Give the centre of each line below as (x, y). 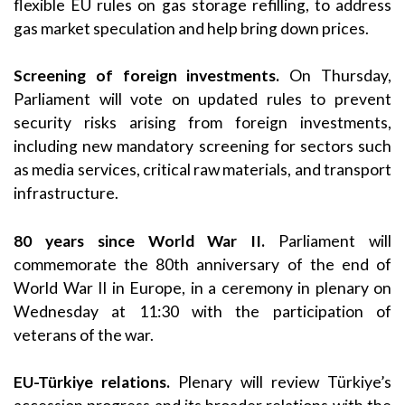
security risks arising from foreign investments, (202, 123)
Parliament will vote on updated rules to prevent (202, 99)
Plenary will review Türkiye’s (281, 382)
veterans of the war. (84, 334)
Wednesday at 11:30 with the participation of (202, 311)
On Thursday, (336, 76)
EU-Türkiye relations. (92, 382)
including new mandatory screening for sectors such (202, 146)
